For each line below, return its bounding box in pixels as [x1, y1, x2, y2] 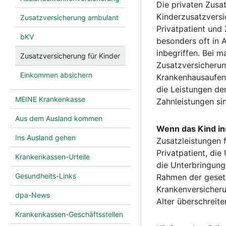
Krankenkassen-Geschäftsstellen [15, 210, 123, 219]
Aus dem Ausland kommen [15, 114, 102, 123]
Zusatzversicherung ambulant [20, 13, 119, 22]
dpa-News [15, 191, 50, 200]
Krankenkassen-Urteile [15, 152, 90, 161]
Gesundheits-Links [15, 172, 76, 181]
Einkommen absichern [20, 71, 92, 80]
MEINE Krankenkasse [15, 95, 85, 104]
